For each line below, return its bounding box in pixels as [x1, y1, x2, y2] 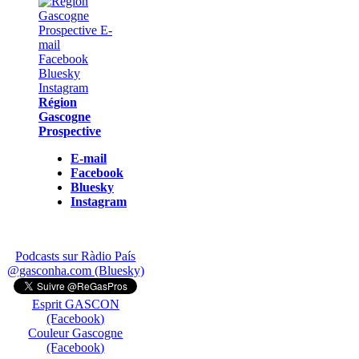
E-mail [71, 151, 107, 165]
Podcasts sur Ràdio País [15, 248, 136, 263]
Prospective [38, 123, 101, 138]
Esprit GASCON [31, 296, 119, 311]
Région [38, 95, 77, 109]
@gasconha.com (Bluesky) [6, 263, 144, 277]
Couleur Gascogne [28, 325, 123, 340]
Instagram [71, 194, 127, 208]
